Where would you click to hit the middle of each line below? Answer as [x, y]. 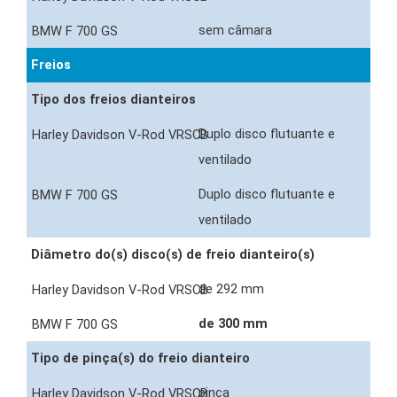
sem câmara [237, 31]
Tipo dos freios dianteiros [113, 100]
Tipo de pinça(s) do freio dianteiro [140, 358]
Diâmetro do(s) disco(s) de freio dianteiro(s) [173, 255]
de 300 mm [235, 324]
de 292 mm [233, 289]
